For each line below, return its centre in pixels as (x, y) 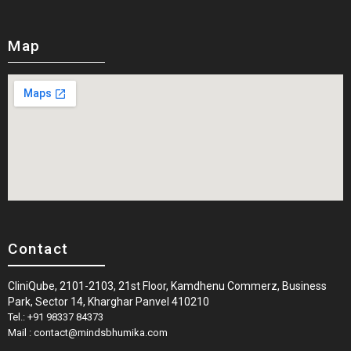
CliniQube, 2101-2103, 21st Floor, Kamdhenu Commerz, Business (167, 286)
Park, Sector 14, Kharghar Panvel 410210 (109, 301)
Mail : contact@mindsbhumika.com (88, 332)
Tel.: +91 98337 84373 (56, 317)
